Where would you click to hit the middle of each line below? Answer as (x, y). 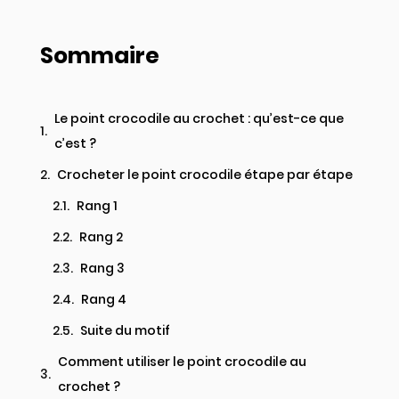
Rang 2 (101, 237)
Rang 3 (102, 268)
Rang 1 (97, 206)
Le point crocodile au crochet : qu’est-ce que (199, 118)
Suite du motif (125, 330)
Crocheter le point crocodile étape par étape (205, 175)
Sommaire (100, 56)
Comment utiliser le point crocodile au (182, 362)
